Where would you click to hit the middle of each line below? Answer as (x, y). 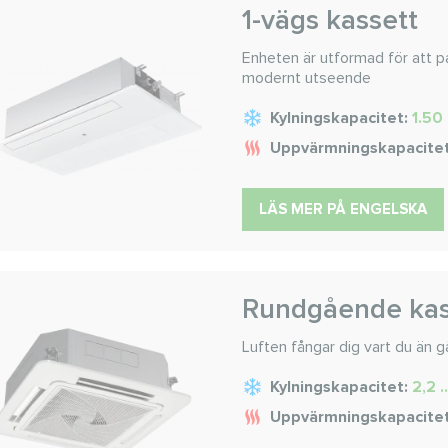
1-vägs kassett (330, 20)
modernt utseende (306, 78)
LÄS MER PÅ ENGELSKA (343, 209)
